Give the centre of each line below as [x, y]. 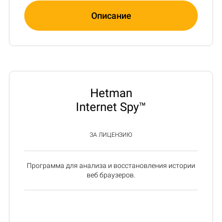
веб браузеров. [111, 175]
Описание [111, 15]
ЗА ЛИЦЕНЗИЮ [111, 135]
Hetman [111, 93]
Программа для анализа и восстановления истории [111, 165]
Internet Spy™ [111, 107]
